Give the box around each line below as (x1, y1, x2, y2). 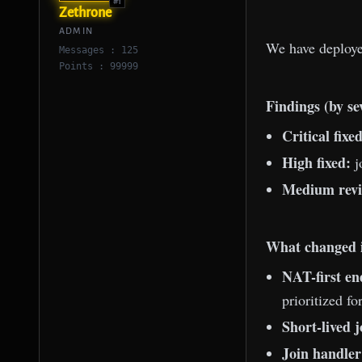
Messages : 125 (59, 44, 138, 56)
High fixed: (282, 151, 351, 173)
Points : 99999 (59, 61, 138, 72)
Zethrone (59, 6, 112, 20)
